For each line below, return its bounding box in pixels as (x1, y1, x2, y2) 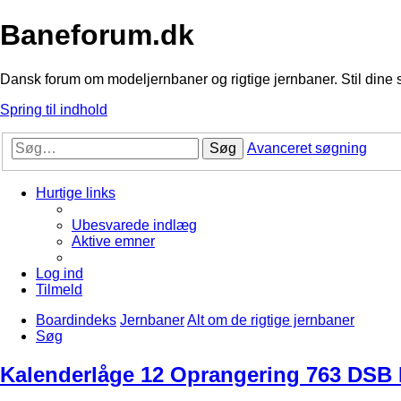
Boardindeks (36, 312, 116, 328)
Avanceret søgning (247, 141, 367, 157)
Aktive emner (72, 234, 155, 250)
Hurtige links (36, 185, 115, 201)
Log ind (36, 266, 83, 282)
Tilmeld (36, 282, 82, 298)
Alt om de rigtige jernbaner (187, 312, 354, 328)
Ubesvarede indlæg (72, 218, 197, 234)
